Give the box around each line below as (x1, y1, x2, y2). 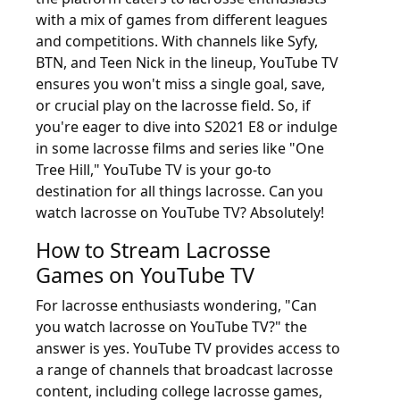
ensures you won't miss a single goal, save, (36, 73, 325, 94)
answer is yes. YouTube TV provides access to (36, 337, 340, 358)
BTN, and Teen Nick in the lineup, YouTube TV (36, 52, 338, 72)
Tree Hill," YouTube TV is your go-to (36, 159, 271, 179)
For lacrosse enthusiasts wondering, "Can (36, 295, 317, 315)
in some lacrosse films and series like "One (36, 137, 324, 158)
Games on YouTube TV (36, 260, 254, 289)
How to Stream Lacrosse (36, 235, 271, 264)
